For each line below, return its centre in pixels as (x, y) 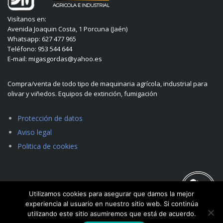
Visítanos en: (27, 19)
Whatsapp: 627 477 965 (42, 39)
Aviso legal (35, 132)
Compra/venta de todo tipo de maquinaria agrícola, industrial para (108, 84)
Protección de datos (50, 118)
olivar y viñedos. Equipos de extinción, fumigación (82, 94)
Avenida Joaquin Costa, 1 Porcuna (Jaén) (67, 29)
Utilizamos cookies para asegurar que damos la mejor (111, 194)
